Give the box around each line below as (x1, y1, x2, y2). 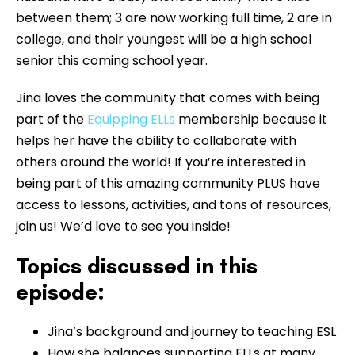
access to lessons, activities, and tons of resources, (16, 195, 331, 214)
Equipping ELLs (87, 109, 175, 128)
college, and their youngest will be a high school (16, 29, 311, 48)
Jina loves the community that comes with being (16, 88, 319, 107)
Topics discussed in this (16, 251, 258, 279)
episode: (16, 277, 105, 305)
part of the (16, 109, 87, 128)
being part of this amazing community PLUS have (16, 174, 320, 193)
